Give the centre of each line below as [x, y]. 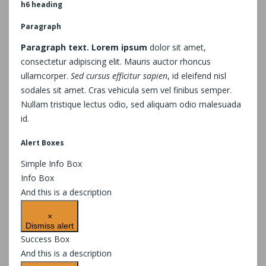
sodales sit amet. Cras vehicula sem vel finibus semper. [126, 90]
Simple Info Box [51, 163]
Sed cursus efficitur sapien [119, 75]
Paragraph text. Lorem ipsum [84, 47]
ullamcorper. [46, 75]
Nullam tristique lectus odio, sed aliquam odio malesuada [131, 104]
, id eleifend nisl [197, 75]
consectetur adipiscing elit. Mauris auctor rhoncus [116, 61]
